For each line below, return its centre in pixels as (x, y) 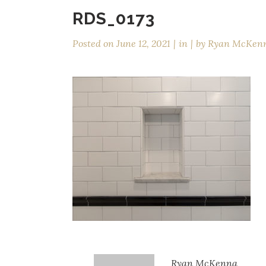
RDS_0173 (114, 19)
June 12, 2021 (142, 43)
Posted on (93, 43)
